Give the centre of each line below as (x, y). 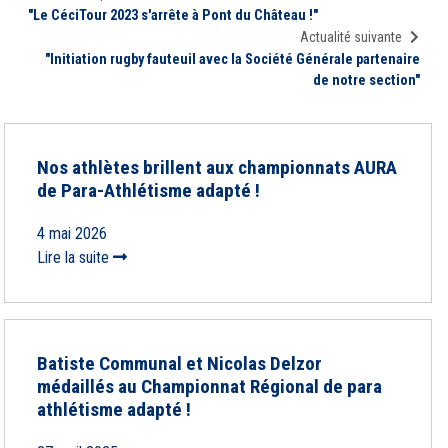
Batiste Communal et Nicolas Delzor (179, 363)
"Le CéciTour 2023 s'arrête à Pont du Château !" (173, 15)
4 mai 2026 (72, 233)
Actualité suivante (351, 37)
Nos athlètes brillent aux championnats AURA (217, 167)
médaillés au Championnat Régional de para (209, 386)
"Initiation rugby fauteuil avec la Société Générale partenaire (232, 59)
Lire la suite (75, 257)
